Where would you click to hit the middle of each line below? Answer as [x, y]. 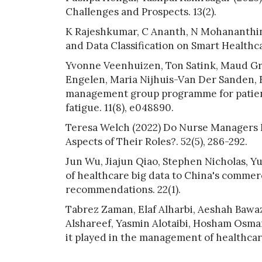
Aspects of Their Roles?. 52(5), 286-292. [156, 141]
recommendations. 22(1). [123, 189]
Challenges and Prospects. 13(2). [141, 11]
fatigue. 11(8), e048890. [120, 107]
